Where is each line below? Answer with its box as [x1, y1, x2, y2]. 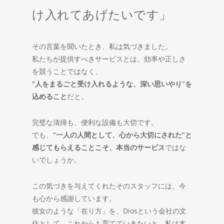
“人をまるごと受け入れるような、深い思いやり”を [32, 79, 192, 89]
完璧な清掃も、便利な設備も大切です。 [32, 117, 158, 127]
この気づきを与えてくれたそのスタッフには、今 [32, 181, 186, 191]
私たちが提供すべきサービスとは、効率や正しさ [32, 54, 186, 64]
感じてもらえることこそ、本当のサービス [32, 142, 165, 152]
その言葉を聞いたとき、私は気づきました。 [32, 41, 172, 51]
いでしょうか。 [32, 155, 81, 165]
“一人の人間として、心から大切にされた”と [53, 130, 192, 140]
